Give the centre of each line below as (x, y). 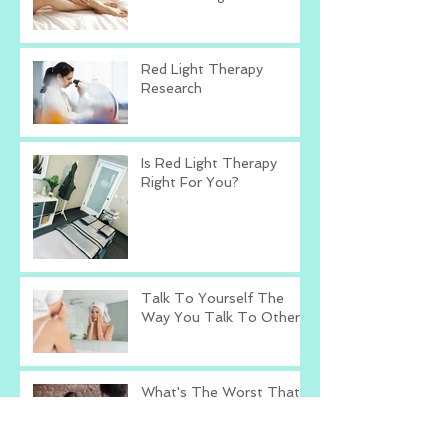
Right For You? (190, 182)
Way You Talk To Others (224, 317)
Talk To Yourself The (212, 298)
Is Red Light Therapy (209, 163)
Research (171, 88)
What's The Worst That (220, 392)
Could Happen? (190, 411)
